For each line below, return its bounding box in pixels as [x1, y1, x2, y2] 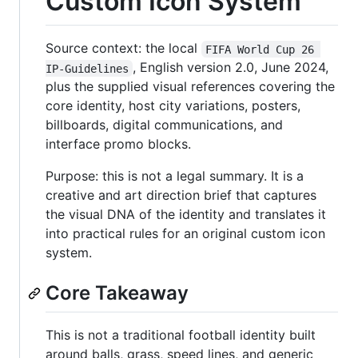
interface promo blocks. [46, 136, 191, 153]
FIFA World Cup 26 [205, 42, 321, 56]
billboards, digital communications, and [46, 117, 283, 133]
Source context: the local [46, 40, 201, 57]
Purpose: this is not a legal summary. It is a [46, 168, 304, 185]
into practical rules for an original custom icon [46, 225, 325, 242]
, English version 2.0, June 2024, [133, 59, 333, 76]
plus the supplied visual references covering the [46, 78, 335, 95]
